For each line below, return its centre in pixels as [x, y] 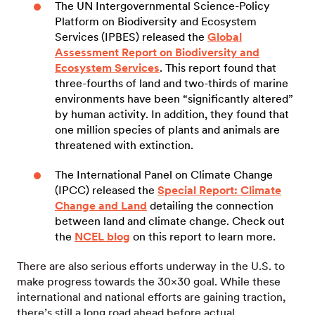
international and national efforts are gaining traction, [151, 297]
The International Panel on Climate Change [164, 175]
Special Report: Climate [219, 190]
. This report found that [218, 68]
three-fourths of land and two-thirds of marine [172, 83]
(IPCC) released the [106, 190]
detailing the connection [210, 206]
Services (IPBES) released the [131, 37]
